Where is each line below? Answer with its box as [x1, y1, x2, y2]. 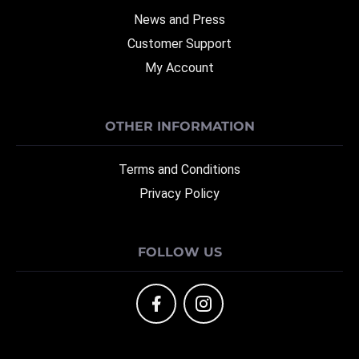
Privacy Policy [139, 186, 220, 201]
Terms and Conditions [119, 162, 240, 177]
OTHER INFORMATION [104, 119, 255, 134]
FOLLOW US [137, 244, 222, 260]
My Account [145, 60, 214, 75]
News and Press [134, 12, 225, 27]
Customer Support [127, 36, 232, 51]
